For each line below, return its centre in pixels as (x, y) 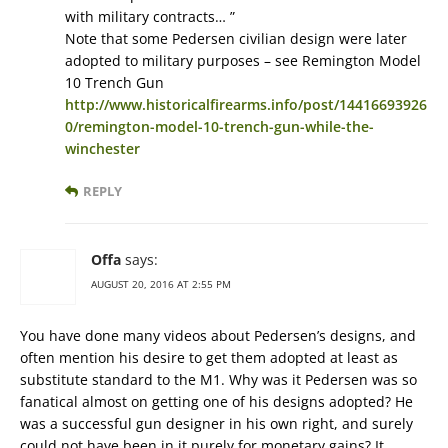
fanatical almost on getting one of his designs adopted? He (216, 402)
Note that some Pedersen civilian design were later (236, 39)
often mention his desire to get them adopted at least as (209, 358)
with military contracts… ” (150, 17)
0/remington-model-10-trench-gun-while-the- (219, 127)
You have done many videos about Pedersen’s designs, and (218, 336)
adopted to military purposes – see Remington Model (243, 61)
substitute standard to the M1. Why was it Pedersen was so (218, 380)
